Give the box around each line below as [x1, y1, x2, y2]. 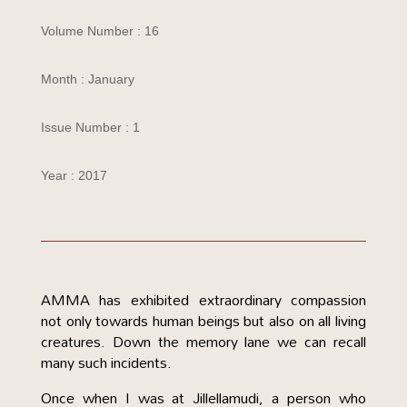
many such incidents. [40, 348, 172, 377]
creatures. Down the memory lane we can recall [40, 327, 367, 356]
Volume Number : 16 [40, 24, 159, 38]
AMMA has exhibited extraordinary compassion [40, 285, 367, 314]
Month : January [40, 72, 134, 86]
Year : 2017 [40, 168, 107, 183]
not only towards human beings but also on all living [40, 306, 367, 335]
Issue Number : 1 [40, 120, 140, 134]
